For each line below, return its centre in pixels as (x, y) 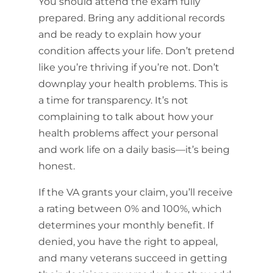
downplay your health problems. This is (133, 84)
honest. (56, 166)
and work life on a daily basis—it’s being (134, 150)
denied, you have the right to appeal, (128, 242)
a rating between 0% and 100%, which (130, 209)
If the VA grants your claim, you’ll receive (135, 192)
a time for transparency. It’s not (113, 100)
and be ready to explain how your (119, 34)
